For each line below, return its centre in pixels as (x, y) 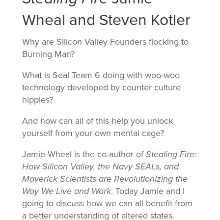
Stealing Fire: (171, 154)
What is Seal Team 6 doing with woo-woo (101, 75)
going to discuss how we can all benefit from (107, 204)
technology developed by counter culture (101, 88)
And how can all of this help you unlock (97, 121)
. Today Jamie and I (148, 191)
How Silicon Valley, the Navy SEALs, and (100, 167)
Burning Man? (48, 54)
